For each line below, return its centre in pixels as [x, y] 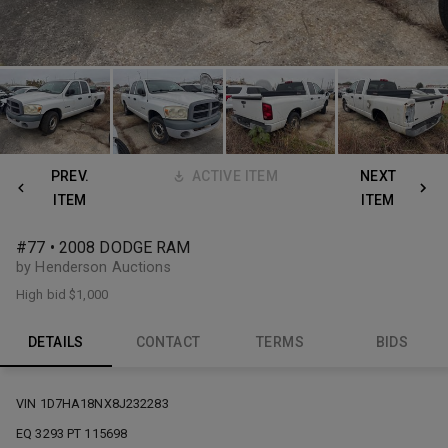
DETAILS [56, 342]
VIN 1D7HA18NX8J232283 [92, 404]
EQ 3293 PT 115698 [72, 433]
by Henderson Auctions [93, 267]
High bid [43, 294]
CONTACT [168, 342]
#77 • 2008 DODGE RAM [103, 247]
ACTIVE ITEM [235, 175]
